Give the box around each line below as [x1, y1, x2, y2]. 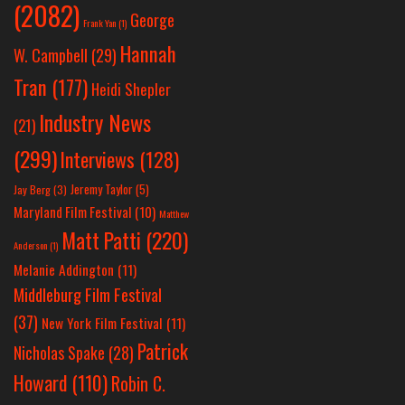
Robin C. [111, 370, 165, 397]
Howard [14, 367, 67, 397]
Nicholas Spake [14, 340, 105, 364]
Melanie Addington [14, 259, 114, 279]
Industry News [39, 105, 151, 138]
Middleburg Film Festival [14, 281, 162, 306]
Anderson [14, 237, 48, 252]
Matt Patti [61, 223, 141, 256]
